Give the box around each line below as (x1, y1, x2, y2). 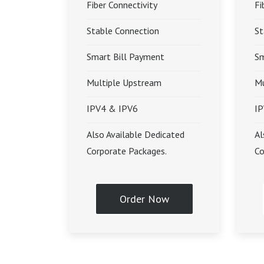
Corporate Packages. (87, 145, 167, 157)
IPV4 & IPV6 (87, 103, 138, 114)
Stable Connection (87, 25, 159, 37)
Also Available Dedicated (87, 128, 184, 140)
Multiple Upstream (87, 77, 161, 88)
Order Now (119, 192, 169, 206)
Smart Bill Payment (87, 51, 164, 62)
